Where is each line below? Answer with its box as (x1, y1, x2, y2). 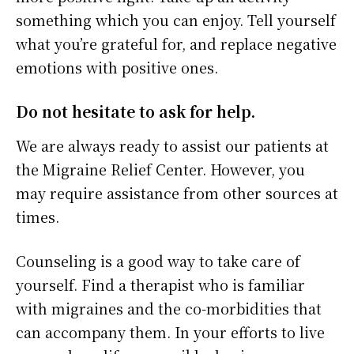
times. (16, 206, 59, 228)
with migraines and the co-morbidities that (16, 298, 322, 319)
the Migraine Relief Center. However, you (16, 159, 305, 180)
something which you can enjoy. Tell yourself (16, 9, 336, 31)
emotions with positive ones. (16, 57, 218, 78)
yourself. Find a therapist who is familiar (16, 274, 305, 296)
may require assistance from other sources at (16, 183, 338, 204)
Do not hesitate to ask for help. (16, 100, 255, 122)
